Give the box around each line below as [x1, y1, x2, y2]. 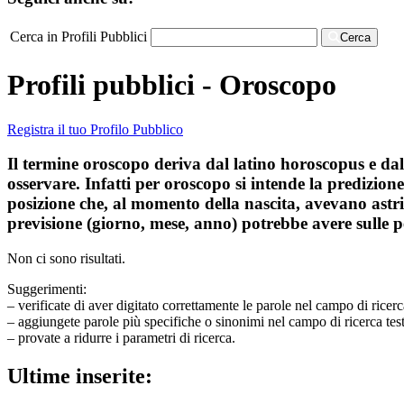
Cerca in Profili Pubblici [10, 28, 147, 44]
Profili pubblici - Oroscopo [7, 69, 336, 102]
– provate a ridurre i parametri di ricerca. [7, 330, 235, 345]
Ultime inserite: [7, 363, 152, 388]
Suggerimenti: [7, 281, 87, 297]
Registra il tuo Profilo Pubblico [7, 121, 183, 137]
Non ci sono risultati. [7, 251, 125, 266]
